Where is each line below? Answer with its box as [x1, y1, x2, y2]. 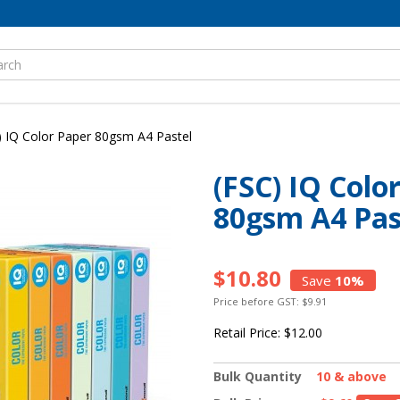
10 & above [316, 368, 387, 386]
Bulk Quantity [213, 368, 302, 386]
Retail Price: [213, 324, 284, 342]
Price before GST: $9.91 [213, 295, 327, 309]
